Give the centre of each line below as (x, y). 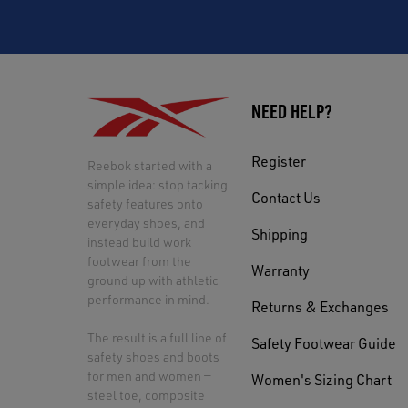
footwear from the (139, 261)
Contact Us (286, 198)
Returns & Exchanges (320, 307)
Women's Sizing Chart (321, 380)
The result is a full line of (157, 338)
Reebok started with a (150, 166)
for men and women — (149, 376)
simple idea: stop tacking (158, 185)
